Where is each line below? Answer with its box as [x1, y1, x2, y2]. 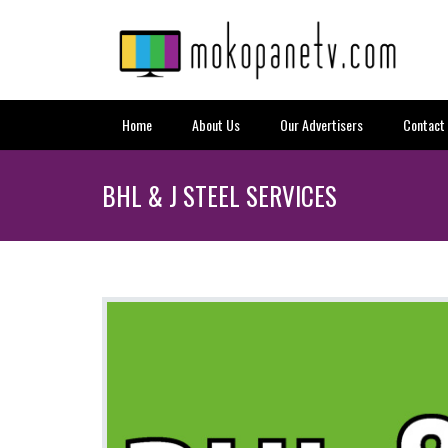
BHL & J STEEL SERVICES [102, 177, 337, 214]
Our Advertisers [280, 114, 363, 135]
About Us [192, 114, 240, 135]
